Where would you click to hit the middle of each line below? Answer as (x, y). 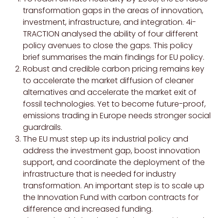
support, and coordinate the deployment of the (114, 163)
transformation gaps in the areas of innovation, (113, 11)
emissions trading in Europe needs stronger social (117, 116)
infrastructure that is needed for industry (100, 174)
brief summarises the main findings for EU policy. (114, 57)
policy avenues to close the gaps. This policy (108, 46)
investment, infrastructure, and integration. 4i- (109, 22)
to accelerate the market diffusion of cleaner (108, 81)
